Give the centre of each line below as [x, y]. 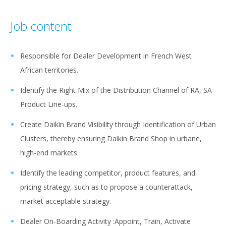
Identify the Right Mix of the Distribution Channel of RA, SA [116, 90]
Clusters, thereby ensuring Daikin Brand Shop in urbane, [111, 139]
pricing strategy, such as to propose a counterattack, [106, 187]
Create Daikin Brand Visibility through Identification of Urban [118, 125]
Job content [41, 26]
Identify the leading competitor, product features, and [108, 173]
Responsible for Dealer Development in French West [106, 56]
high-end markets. [49, 153]
